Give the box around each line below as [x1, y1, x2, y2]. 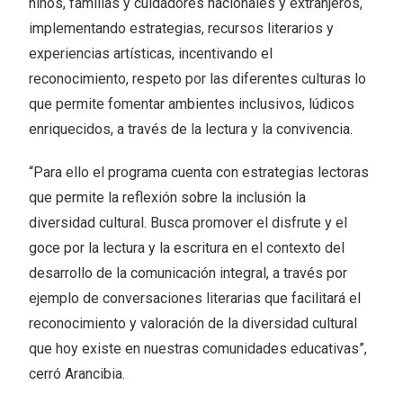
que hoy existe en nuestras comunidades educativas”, [29, 339, 368, 357]
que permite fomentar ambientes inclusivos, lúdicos [29, 94, 355, 112]
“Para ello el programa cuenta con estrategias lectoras [29, 163, 370, 181]
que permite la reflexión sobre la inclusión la [29, 188, 307, 206]
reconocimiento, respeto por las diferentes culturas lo [29, 69, 367, 87]
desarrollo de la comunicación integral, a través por [29, 264, 348, 282]
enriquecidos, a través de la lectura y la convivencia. [29, 120, 354, 138]
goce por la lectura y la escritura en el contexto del [29, 238, 345, 256]
